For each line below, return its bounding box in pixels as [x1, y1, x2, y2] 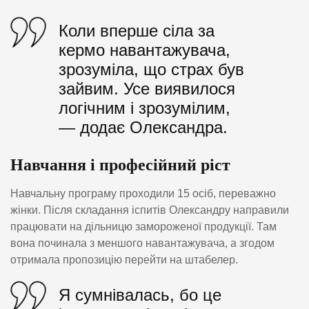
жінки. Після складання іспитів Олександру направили [10, 203, 289, 216]
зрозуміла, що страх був [59, 59, 244, 79]
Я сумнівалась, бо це [59, 286, 221, 305]
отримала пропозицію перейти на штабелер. [10, 253, 238, 266]
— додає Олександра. [59, 117, 228, 137]
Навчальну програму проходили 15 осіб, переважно [10, 187, 276, 199]
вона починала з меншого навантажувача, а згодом [10, 237, 275, 249]
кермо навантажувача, [59, 40, 230, 59]
